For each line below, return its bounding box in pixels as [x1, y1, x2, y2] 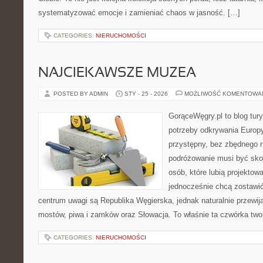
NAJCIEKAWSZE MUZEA [38, 67, 196, 80]
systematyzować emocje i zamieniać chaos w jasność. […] [38, 8, 240, 17]
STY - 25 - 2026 [124, 90, 168, 97]
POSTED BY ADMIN [53, 90, 110, 97]
